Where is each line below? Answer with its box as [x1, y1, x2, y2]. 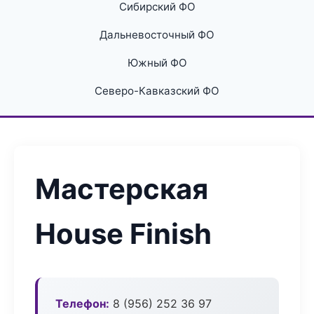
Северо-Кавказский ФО [95, 84, 219, 97]
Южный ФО [127, 56, 187, 69]
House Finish [35, 217, 212, 251]
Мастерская [35, 172, 208, 206]
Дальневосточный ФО [100, 28, 214, 41]
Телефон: [55, 296, 109, 310]
